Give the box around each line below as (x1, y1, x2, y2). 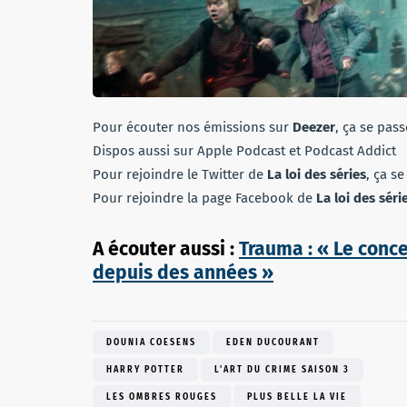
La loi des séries (267, 165, 366, 183)
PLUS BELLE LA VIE (247, 391, 347, 402)
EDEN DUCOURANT (226, 336, 320, 348)
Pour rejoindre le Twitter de (93, 165, 267, 183)
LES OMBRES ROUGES (106, 391, 217, 402)
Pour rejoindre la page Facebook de (93, 189, 316, 206)
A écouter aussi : (93, 236, 239, 261)
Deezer (293, 118, 335, 135)
